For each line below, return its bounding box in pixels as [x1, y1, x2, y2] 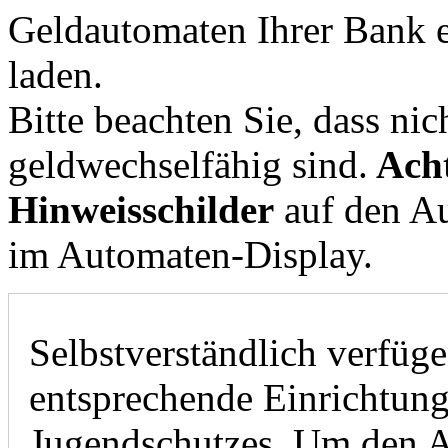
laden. [8, 52, 103, 96]
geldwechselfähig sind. [8, 142, 368, 186]
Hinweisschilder [8, 187, 274, 231]
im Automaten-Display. [8, 232, 373, 276]
